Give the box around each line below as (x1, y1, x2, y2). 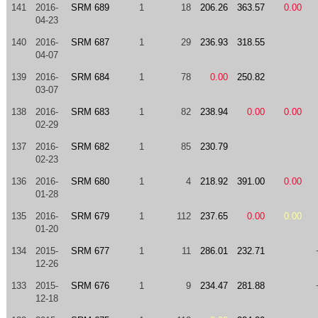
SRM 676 (70, 280, 109, 291)
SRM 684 (70, 72, 109, 82)
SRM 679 (70, 211, 109, 221)
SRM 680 (70, 176, 109, 187)
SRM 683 (70, 106, 109, 117)
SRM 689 (70, 2, 109, 13)
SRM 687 (70, 37, 109, 48)
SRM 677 (70, 246, 109, 256)
